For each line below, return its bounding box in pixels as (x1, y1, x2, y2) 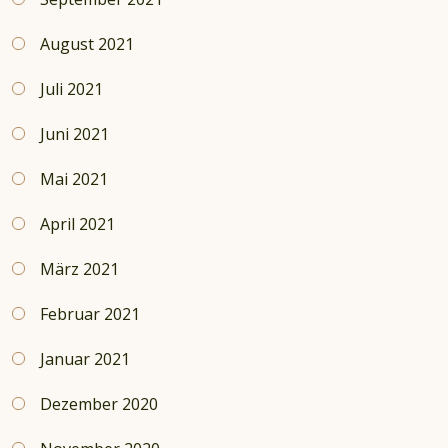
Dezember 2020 (40, 393, 158, 416)
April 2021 (40, 213, 115, 236)
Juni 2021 (40, 123, 109, 146)
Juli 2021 (40, 78, 103, 101)
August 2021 (40, 33, 134, 56)
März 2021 (40, 258, 119, 281)
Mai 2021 (40, 168, 108, 191)
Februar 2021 (40, 303, 140, 326)
